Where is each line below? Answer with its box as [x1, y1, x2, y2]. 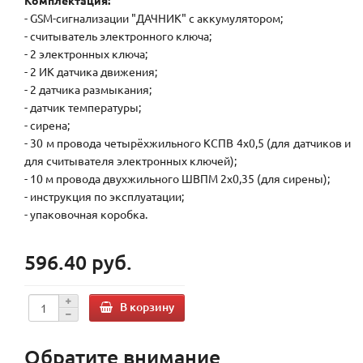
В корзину [120, 298, 174, 314]
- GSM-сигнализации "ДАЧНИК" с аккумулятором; [24, 11, 283, 26]
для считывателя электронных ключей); [24, 153, 237, 169]
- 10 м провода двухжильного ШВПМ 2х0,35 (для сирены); [24, 171, 330, 186]
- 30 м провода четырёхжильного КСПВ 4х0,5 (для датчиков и [24, 135, 351, 151]
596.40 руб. [24, 249, 132, 275]
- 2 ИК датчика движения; [24, 64, 157, 79]
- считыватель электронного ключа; [24, 28, 211, 44]
